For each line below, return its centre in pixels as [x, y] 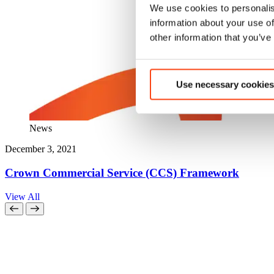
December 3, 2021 [41, 149]
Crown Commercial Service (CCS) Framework [122, 173]
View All [22, 196]
